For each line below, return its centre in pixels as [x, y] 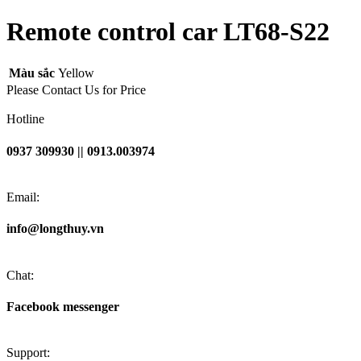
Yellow [76, 73]
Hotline [25, 119]
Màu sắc [32, 73]
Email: [23, 197]
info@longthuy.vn [55, 229]
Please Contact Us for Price [76, 90]
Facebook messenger [63, 306]
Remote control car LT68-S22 [168, 32]
